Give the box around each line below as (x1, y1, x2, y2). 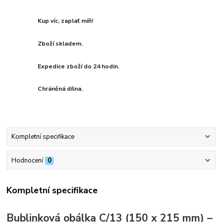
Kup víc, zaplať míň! (38, 16, 94, 25)
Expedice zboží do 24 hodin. (38, 62, 120, 70)
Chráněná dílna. (38, 85, 83, 93)
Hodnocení (11, 156, 43, 165)
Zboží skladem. (38, 39, 83, 48)
